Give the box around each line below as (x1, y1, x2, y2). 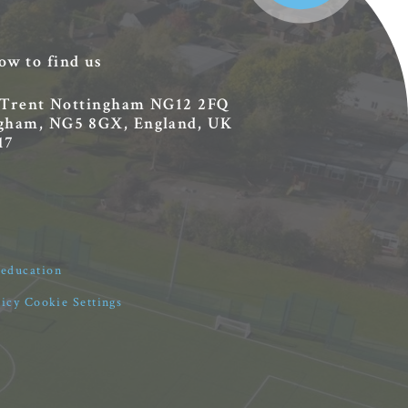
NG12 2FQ (145, 93, 230, 115)
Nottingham (45, 93, 146, 115)
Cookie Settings (24, 294, 123, 311)
